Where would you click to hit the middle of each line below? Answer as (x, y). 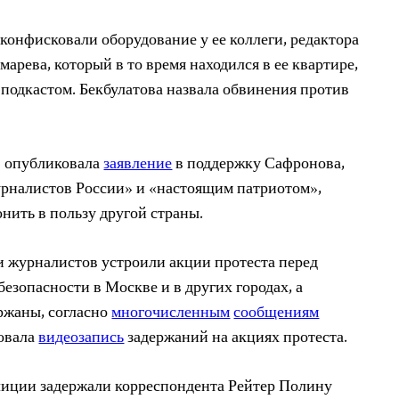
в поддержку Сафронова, (259, 165)
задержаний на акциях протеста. (236, 338)
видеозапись (81, 338)
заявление (138, 165)
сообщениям (277, 313)
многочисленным (171, 313)
